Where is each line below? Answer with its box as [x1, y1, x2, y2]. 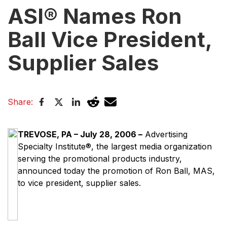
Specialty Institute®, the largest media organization [18, 141, 212, 152]
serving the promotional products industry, [18, 153, 182, 164]
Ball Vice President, [8, 26, 212, 52]
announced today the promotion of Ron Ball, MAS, [18, 165, 215, 176]
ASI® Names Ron [8, 3, 182, 29]
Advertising [142, 129, 187, 139]
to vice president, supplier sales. [18, 177, 141, 188]
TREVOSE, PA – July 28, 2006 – [18, 129, 142, 139]
